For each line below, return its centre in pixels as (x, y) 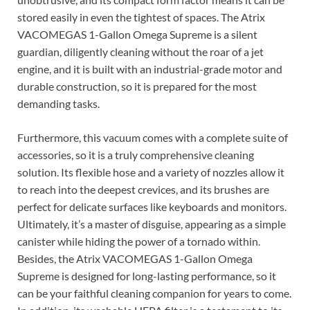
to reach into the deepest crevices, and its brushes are (143, 190)
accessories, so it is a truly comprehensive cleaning (136, 155)
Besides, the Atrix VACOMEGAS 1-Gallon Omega (135, 259)
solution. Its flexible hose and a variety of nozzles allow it (151, 172)
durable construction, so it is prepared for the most (137, 86)
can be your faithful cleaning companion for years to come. (154, 293)
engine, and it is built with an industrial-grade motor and (150, 69)
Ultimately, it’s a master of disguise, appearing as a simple (152, 224)
